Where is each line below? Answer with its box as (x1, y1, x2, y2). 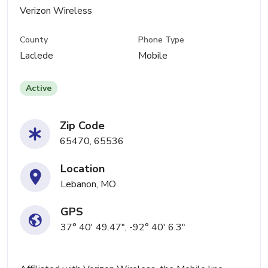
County (20, 34, 48, 46)
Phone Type (138, 34, 185, 46)
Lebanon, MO (60, 178, 116, 191)
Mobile (138, 49, 168, 63)
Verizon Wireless (20, 4, 92, 17)
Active (26, 83, 51, 95)
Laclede (20, 49, 53, 63)
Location (60, 162, 105, 176)
